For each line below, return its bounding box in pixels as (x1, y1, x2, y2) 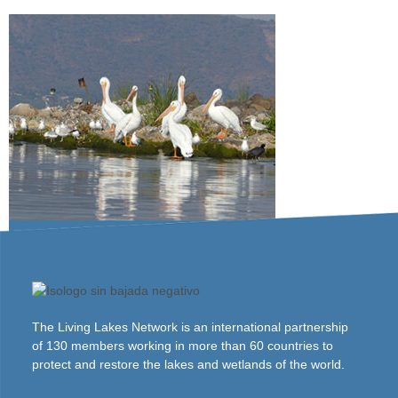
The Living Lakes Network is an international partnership (32, 319, 349, 334)
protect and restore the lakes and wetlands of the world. (32, 356, 346, 371)
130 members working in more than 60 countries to (46, 338, 334, 353)
